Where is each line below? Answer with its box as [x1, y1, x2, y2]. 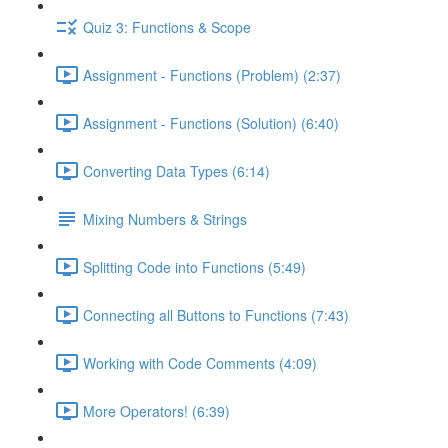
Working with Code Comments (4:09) [83, 352, 317, 373]
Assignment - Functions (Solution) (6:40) [83, 112, 339, 133]
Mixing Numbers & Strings [83, 208, 247, 229]
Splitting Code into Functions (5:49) [83, 256, 306, 277]
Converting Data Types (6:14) [83, 160, 270, 181]
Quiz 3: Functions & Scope [83, 16, 251, 37]
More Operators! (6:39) [83, 400, 230, 421]
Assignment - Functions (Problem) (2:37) [83, 64, 341, 85]
